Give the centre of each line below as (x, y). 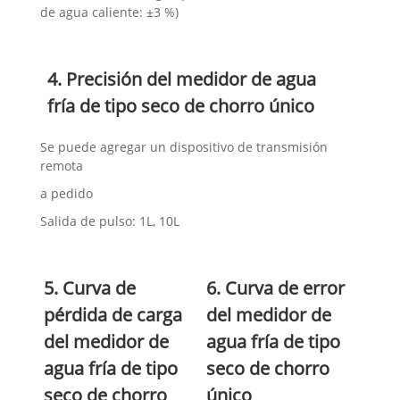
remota (62, 165)
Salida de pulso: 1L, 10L (110, 221)
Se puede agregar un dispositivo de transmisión (184, 146)
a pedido (67, 193)
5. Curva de (89, 287)
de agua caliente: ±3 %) (110, 12)
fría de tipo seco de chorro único (180, 105)
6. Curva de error (276, 287)
